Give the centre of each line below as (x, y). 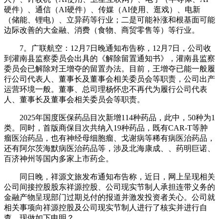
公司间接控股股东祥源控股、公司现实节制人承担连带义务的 (109, 187)
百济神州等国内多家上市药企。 (59, 158)
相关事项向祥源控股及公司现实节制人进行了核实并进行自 (106, 207)
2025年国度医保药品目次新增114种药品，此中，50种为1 (109, 117)
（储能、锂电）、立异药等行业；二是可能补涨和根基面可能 (109, 20)
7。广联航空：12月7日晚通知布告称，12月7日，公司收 (108, 48)
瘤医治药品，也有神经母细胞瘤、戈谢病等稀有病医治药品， (109, 138)
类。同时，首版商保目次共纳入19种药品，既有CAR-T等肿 (106, 128)
